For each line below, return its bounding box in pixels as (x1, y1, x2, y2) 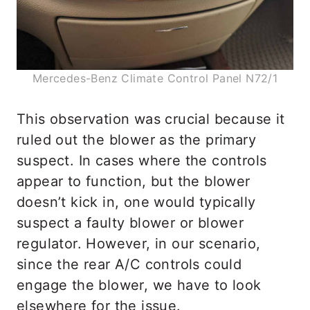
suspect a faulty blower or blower (17, 214, 244, 231)
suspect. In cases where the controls (17, 152, 267, 169)
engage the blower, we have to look (17, 276, 262, 293)
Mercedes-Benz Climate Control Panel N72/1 (32, 71, 278, 85)
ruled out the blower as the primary (17, 131, 256, 148)
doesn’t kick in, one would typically (17, 193, 256, 210)
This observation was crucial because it (17, 110, 285, 127)
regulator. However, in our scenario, (17, 235, 261, 252)
